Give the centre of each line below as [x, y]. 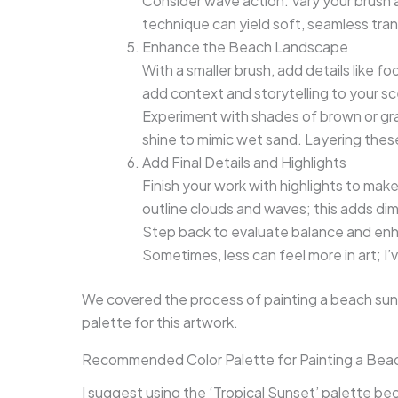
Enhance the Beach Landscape [245, 46]
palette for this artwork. [160, 322]
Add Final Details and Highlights [244, 162]
